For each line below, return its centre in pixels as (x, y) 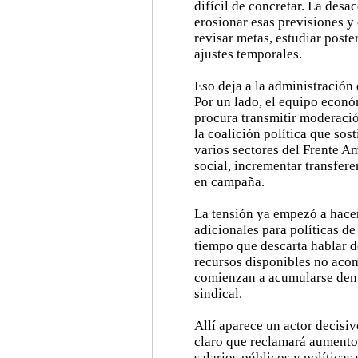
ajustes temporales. (248, 54)
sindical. (218, 294)
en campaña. (229, 182)
